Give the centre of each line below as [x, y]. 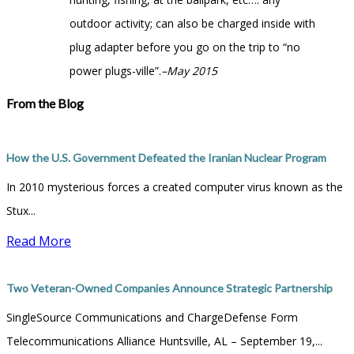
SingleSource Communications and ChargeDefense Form [152, 317]
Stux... [21, 211]
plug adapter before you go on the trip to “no [185, 47]
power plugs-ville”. [115, 70]
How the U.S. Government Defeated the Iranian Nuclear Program [166, 158]
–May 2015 [189, 70]
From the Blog [45, 103]
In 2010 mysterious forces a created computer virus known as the [175, 187]
